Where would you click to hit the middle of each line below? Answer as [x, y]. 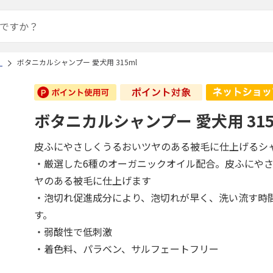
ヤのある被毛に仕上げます [93, 180]
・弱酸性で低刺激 [73, 232]
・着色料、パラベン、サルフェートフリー [127, 249]
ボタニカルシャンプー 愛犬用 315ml [77, 62]
